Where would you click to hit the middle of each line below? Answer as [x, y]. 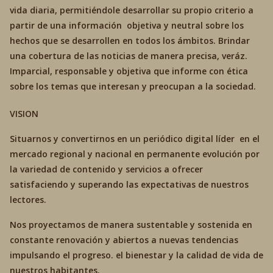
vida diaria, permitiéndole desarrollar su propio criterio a [133, 10]
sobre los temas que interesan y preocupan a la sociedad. [133, 86]
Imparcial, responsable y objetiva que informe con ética [129, 71]
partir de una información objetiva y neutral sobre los [127, 25]
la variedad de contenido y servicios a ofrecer [106, 169]
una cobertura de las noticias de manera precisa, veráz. [129, 56]
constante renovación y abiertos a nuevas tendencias [124, 240]
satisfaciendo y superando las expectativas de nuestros [129, 184]
